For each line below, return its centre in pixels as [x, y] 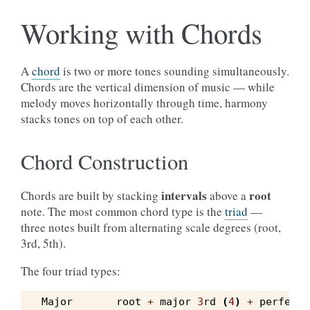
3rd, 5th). [43, 243]
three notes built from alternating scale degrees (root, [151, 227]
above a [228, 195]
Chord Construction [104, 162]
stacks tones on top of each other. [102, 119]
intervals [184, 195]
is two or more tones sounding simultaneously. [175, 71]
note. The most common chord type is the [123, 211]
